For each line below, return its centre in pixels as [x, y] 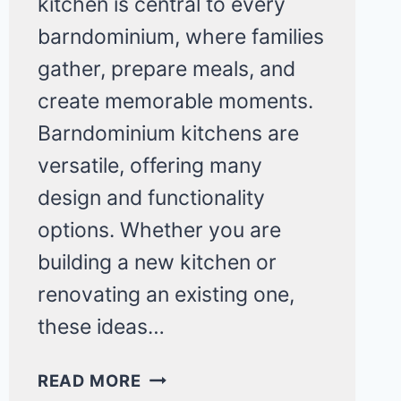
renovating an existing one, [166, 294]
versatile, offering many [149, 165]
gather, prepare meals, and [166, 68]
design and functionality [151, 197]
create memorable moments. [175, 101]
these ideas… [101, 326]
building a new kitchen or [157, 262]
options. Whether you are [159, 230]
